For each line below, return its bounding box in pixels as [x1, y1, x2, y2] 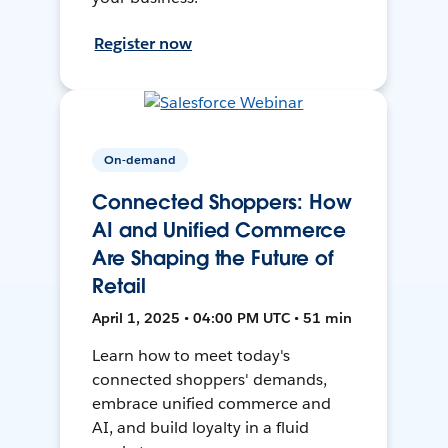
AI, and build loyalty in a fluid [92, 417, 309, 439]
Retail [92, 273, 146, 300]
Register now [94, 33, 193, 55]
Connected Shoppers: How [92, 189, 352, 216]
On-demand [104, 151, 177, 169]
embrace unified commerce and [92, 393, 331, 415]
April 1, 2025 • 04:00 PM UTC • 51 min [92, 309, 353, 328]
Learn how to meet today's [92, 345, 290, 367]
